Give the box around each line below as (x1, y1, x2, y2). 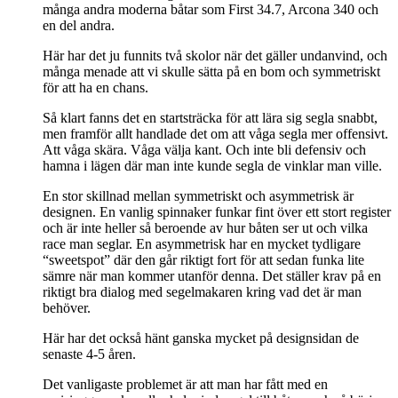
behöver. (43, 300, 91, 316)
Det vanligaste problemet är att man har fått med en (43, 377, 328, 393)
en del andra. (43, 18, 115, 34)
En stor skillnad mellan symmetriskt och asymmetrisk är (43, 188, 354, 204)
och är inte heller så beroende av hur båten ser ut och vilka (43, 220, 368, 236)
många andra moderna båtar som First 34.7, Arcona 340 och (43, 2, 378, 18)
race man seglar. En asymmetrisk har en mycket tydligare (43, 236, 361, 252)
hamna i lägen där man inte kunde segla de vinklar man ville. (43, 158, 382, 174)
